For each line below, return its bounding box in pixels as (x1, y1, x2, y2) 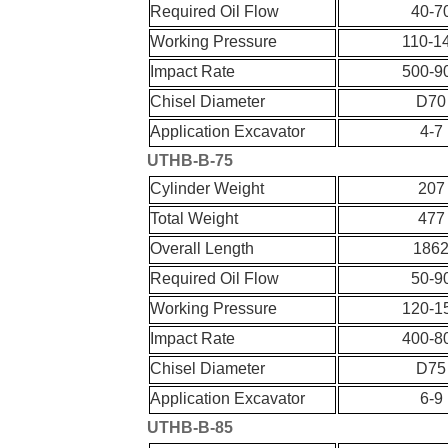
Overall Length (150, 240, 255, 258)
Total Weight (150, 210, 239, 228)
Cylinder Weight (150, 180, 265, 198)
